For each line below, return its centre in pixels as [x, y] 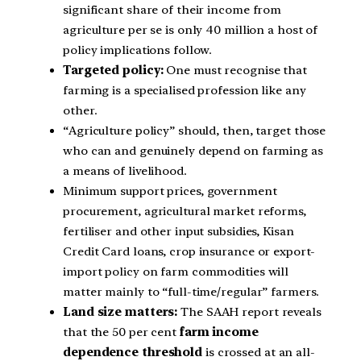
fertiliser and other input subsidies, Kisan [178, 232]
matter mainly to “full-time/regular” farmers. [191, 292]
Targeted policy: [113, 71]
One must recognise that [235, 71]
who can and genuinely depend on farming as [193, 151]
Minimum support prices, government [170, 191]
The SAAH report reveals [249, 312]
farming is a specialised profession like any [185, 91]
